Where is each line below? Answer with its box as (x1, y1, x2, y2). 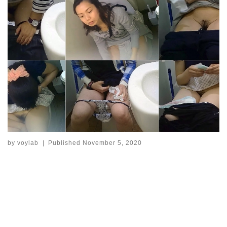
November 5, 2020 (83, 139, 142, 147)
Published (48, 139, 83, 147)
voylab (17, 139, 39, 147)
